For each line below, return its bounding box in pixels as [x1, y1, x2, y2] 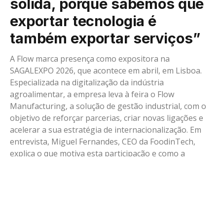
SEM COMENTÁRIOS [18, 195, 72, 203]
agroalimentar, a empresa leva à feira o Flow [10, 88, 174, 100]
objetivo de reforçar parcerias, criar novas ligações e [10, 112, 203, 123]
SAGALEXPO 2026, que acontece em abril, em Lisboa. [10, 65, 202, 76]
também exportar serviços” [10, 29, 200, 47]
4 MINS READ [85, 195, 121, 203]
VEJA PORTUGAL [40, 182, 88, 189]
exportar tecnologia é [10, 12, 156, 30]
